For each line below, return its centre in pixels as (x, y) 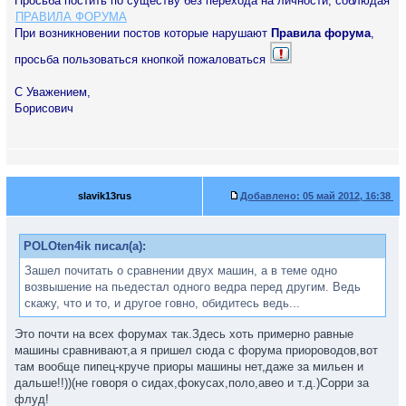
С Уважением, (53, 92)
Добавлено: (270, 196)
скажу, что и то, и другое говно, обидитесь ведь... (162, 303)
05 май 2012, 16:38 (347, 196)
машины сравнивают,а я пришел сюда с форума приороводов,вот (196, 350)
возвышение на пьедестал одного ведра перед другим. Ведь (193, 287)
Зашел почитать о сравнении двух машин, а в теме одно (181, 271)
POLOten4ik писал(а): (85, 246)
